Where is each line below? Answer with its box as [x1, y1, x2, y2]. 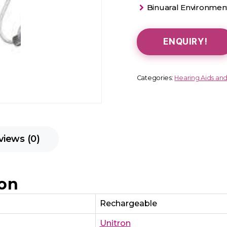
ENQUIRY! [163, 36, 208, 47]
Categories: [136, 73, 175, 82]
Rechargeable [99, 198, 157, 208]
